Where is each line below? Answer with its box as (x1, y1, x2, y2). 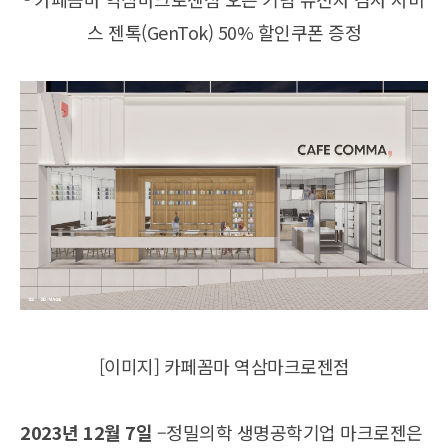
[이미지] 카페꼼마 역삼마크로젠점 (98, 353, 350, 380)
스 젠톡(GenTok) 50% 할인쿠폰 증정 (87, 19, 361, 45)
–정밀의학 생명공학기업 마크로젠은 (152, 419, 423, 446)
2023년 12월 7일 (20, 419, 152, 446)
